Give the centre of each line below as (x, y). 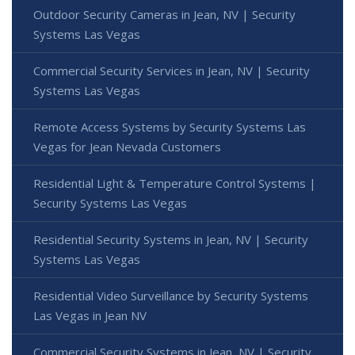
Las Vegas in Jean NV (90, 316)
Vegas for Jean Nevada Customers (127, 147)
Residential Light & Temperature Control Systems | (175, 183)
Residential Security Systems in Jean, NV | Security (171, 240)
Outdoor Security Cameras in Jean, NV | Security (164, 15)
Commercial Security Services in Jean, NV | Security (172, 71)
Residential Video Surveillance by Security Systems (171, 296)
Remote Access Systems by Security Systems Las (170, 127)
